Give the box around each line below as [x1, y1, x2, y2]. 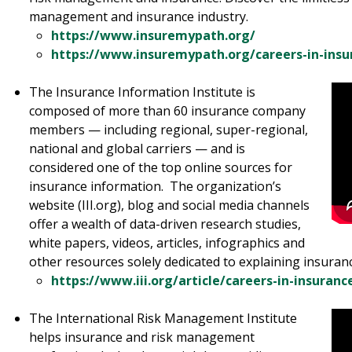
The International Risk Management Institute [29, 309, 298, 327]
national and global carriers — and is [29, 139, 246, 157]
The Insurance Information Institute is [29, 82, 256, 101]
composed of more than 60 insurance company [29, 101, 306, 119]
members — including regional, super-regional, [29, 120, 309, 138]
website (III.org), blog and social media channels [29, 196, 310, 214]
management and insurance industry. [29, 7, 249, 25]
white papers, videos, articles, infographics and [29, 233, 306, 251]
